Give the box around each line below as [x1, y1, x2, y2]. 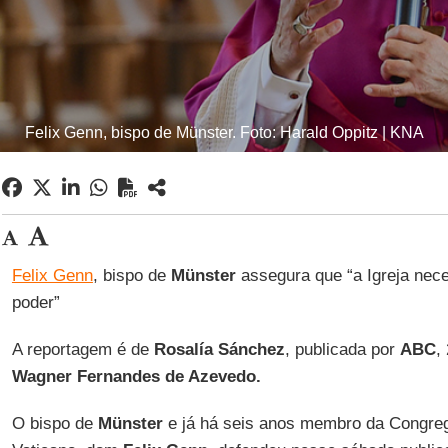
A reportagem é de [11, 340, 154, 359]
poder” [11, 293, 60, 312]
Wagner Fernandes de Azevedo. [11, 367, 261, 386]
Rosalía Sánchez [153, 340, 285, 359]
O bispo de [11, 414, 98, 433]
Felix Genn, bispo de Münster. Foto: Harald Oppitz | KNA [24, 124, 424, 141]
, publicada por [284, 340, 400, 359]
